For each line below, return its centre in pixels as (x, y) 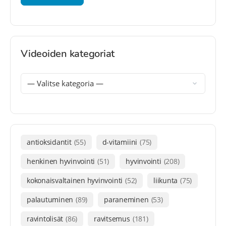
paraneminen (126, 199)
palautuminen (50, 199)
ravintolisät (45, 218)
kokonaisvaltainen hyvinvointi (75, 180)
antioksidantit (49, 142)
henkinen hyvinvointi (61, 161)
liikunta (166, 180)
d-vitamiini (120, 142)
